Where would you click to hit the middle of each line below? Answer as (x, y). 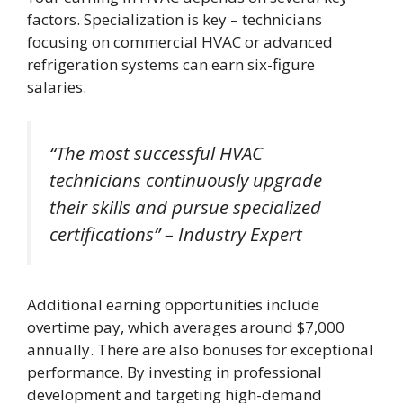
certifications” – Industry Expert (176, 233)
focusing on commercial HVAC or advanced (180, 42)
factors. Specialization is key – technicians (175, 20)
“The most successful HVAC (156, 152)
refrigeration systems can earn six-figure (171, 65)
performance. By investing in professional (175, 372)
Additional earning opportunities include (173, 304)
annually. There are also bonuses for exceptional (200, 349)
